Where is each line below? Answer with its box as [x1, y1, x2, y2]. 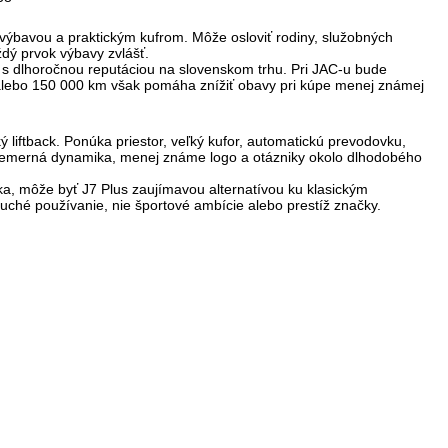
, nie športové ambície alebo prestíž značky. [104, 196, 381, 213]
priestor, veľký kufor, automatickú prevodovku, [116, 132, 406, 149]
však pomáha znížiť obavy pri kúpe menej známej [107, 76, 424, 93]
